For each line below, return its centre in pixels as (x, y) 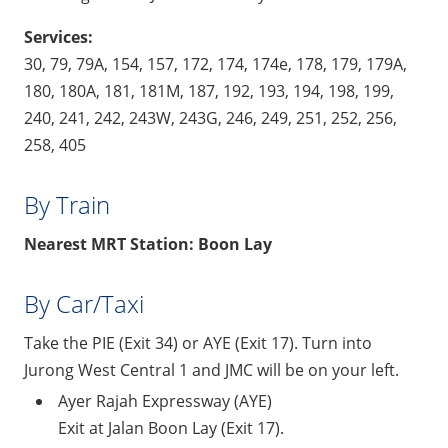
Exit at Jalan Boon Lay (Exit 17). (171, 427)
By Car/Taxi (84, 303)
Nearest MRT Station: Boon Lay (148, 243)
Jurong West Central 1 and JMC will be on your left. (211, 369)
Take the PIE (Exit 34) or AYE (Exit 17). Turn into (198, 342)
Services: (58, 36)
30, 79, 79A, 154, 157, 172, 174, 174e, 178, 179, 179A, (215, 63)
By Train (67, 204)
